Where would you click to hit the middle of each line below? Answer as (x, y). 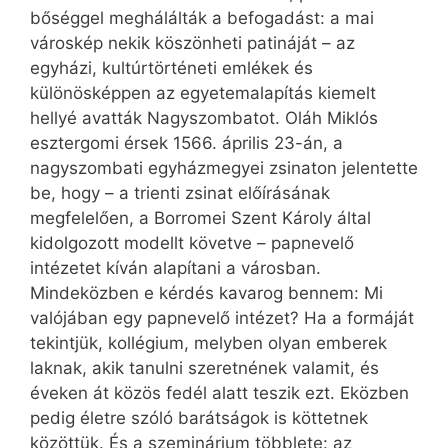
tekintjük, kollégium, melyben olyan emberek (208, 343)
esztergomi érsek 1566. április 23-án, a (186, 143)
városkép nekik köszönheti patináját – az (192, 43)
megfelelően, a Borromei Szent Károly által (200, 218)
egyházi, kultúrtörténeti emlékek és (171, 68)
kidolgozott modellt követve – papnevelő (192, 243)
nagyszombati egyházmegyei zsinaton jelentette (224, 168)
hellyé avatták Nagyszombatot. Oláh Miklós (204, 118)
